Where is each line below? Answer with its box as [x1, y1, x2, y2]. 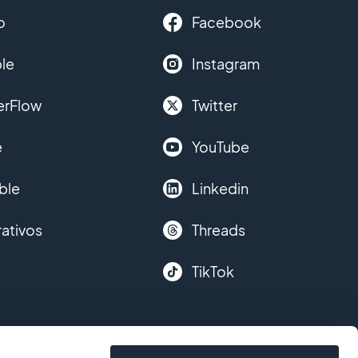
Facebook [192, 13, 262, 31]
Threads [192, 221, 246, 239]
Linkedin [192, 179, 249, 197]
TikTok [192, 262, 235, 280]
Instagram [192, 54, 261, 73]
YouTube [192, 137, 250, 156]
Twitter [192, 96, 238, 114]
